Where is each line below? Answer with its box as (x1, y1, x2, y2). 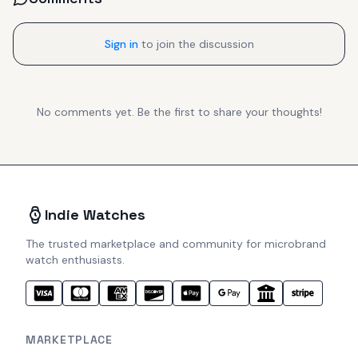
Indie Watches (45, 205, 145, 225)
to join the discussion (141, 37, 254, 52)
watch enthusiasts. (26, 253, 125, 268)
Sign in (104, 37, 138, 52)
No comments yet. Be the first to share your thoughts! (36, 105, 322, 120)
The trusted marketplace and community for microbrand (26, 237, 326, 252)
